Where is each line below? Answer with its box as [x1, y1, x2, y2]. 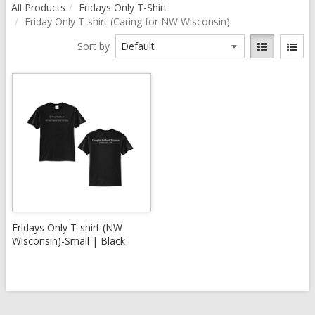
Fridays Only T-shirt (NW [12, 221, 122, 234]
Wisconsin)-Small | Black [12, 234, 125, 247]
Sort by [77, 39, 110, 53]
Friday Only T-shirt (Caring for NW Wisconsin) [25, 15, 230, 28]
